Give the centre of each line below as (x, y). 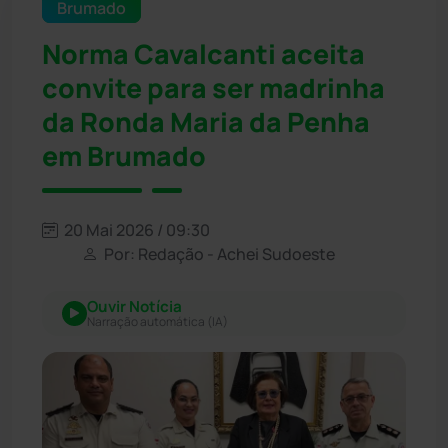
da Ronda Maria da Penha (206, 121)
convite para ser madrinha (213, 87)
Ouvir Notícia (134, 306)
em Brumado (124, 155)
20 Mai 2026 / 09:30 (135, 229)
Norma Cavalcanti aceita (203, 53)
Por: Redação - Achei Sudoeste (218, 253)
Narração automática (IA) (157, 321)
